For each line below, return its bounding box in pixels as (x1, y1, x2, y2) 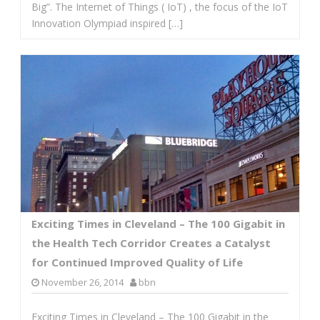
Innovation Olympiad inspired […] (31, 16, 183, 31)
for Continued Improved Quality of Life (31, 255, 243, 270)
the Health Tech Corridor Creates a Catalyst (31, 236, 271, 251)
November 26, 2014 (41, 276, 124, 289)
